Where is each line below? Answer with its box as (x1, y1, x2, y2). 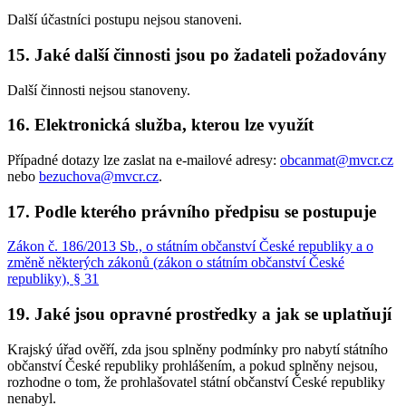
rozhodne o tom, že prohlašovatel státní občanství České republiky (7, 373, 385, 390)
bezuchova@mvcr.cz (39, 169, 159, 184)
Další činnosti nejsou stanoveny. (7, 82, 190, 98)
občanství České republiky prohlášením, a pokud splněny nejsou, (7, 357, 378, 373)
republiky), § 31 (7, 271, 99, 287)
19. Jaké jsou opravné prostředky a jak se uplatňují (7, 304, 391, 324)
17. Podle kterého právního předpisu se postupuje (7, 201, 376, 221)
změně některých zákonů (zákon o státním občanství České (7, 255, 344, 271)
